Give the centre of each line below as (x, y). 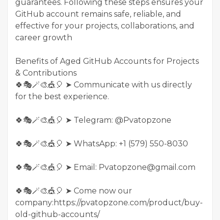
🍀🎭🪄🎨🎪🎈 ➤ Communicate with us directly (104, 84)
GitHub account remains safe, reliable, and (98, 14)
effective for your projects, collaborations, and (105, 26)
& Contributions (46, 73)
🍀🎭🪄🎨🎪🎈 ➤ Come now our (74, 191)
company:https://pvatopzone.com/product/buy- (109, 202)
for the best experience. (62, 96)
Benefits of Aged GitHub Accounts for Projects (107, 61)
